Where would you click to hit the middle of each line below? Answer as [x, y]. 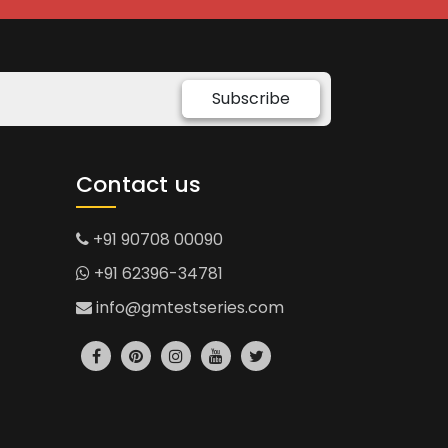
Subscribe [251, 98]
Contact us [138, 185]
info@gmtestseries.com [188, 308]
